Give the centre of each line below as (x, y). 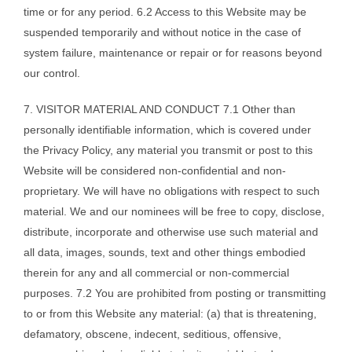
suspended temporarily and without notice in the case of (162, 33)
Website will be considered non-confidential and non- (155, 171)
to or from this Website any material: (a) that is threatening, (170, 314)
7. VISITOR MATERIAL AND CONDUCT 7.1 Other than (159, 110)
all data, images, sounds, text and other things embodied (165, 253)
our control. (52, 73)
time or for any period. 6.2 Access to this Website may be (165, 12)
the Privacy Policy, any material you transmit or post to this (168, 150)
